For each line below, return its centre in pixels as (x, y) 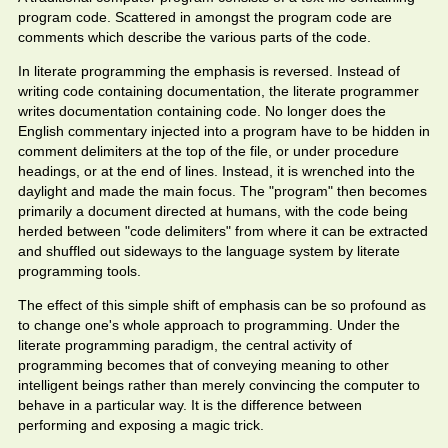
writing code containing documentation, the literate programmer (218, 91)
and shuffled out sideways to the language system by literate (209, 251)
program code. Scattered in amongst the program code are (205, 17)
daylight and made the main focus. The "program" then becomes (222, 191)
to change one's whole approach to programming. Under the (209, 325)
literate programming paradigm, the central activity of (185, 345)
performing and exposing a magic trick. (141, 425)
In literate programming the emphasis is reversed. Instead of (209, 71)
